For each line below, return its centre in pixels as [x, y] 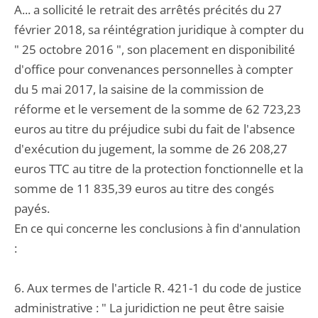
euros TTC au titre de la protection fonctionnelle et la [159, 169]
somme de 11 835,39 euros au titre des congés [144, 188]
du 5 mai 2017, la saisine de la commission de [139, 89]
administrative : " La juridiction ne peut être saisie [149, 308]
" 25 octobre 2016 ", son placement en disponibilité [155, 49]
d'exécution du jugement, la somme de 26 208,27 [151, 149]
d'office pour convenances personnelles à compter [154, 69]
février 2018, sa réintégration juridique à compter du [159, 29]
